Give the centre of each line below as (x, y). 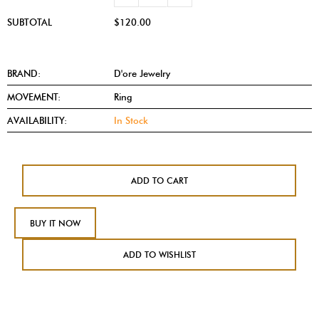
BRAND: (24, 74)
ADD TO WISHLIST (159, 255)
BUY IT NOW (55, 224)
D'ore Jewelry (142, 74)
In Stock (131, 121)
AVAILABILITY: (37, 121)
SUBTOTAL (30, 22)
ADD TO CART (159, 181)
